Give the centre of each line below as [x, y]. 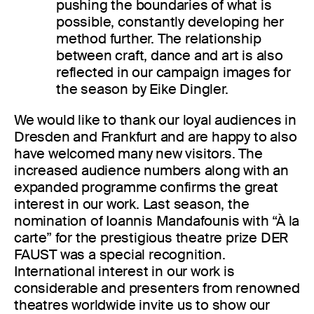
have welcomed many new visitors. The [138, 153]
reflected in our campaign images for [173, 72]
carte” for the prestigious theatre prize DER [152, 237]
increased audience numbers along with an [151, 170]
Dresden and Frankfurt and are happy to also [156, 136]
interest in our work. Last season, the [132, 204]
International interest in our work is [124, 271]
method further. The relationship [159, 38]
